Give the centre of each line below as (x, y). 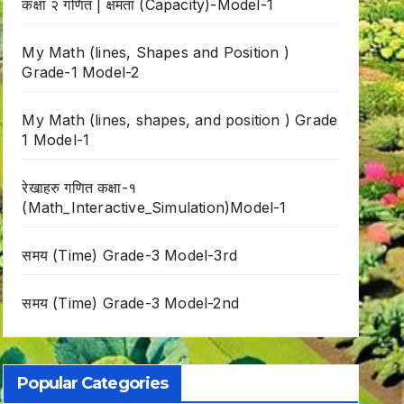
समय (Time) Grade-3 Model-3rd (129, 256)
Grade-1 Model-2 (81, 73)
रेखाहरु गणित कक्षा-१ (79, 188)
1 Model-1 (56, 140)
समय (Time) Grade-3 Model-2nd (130, 303)
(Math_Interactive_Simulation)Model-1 (154, 208)
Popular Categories (93, 384)
